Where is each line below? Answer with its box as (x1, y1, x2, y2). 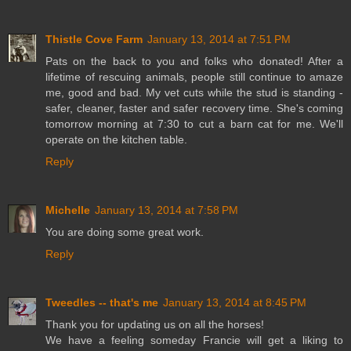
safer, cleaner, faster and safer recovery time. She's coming (45, 102, 343, 115)
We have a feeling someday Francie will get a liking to (45, 334, 343, 347)
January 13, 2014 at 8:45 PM (163, 296, 306, 309)
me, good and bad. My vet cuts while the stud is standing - (45, 86, 343, 100)
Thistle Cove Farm (45, 33, 143, 46)
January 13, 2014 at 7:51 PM (147, 33, 291, 46)
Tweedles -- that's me (45, 296, 158, 309)
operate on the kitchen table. (45, 133, 187, 147)
